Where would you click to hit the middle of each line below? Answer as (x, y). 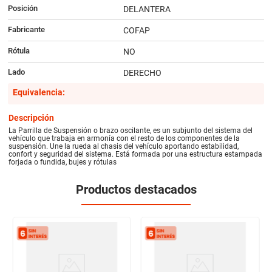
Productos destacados (136, 189)
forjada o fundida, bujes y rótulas (63, 162)
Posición (22, 8)
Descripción (32, 117)
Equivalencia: (39, 93)
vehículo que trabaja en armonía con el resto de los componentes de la (124, 138)
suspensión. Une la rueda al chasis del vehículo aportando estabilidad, (124, 146)
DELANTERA (147, 9)
